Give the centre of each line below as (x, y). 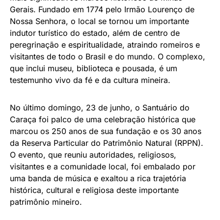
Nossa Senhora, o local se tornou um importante (99, 21)
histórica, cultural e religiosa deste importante (94, 190)
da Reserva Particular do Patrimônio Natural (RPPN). (107, 143)
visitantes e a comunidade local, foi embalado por (103, 166)
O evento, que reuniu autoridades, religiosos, (93, 155)
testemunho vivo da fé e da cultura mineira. (90, 80)
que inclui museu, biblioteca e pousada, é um (94, 68)
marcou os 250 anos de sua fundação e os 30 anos (106, 131)
